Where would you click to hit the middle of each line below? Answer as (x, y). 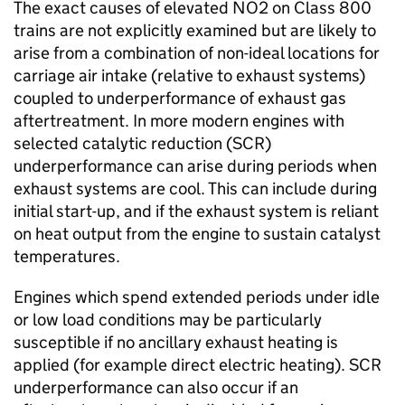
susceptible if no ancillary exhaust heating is (176, 342)
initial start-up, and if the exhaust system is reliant (196, 211)
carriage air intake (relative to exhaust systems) (189, 75)
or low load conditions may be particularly (168, 320)
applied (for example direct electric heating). (181, 365)
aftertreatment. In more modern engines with (179, 121)
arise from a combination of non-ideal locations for (197, 53)
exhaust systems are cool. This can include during (195, 188)
